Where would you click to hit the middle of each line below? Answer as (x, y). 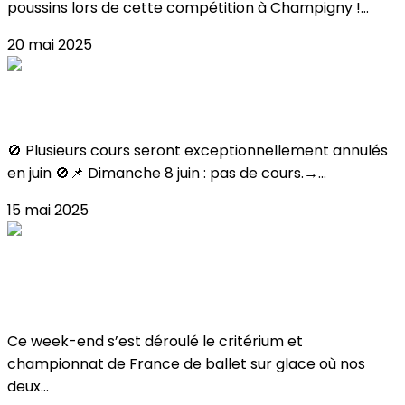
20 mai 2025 (50, 45)
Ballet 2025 (56, 300)
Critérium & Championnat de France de (179, 274)
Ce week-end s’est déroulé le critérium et (155, 342)
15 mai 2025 (48, 210)
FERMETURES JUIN (81, 109)
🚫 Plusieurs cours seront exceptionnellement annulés (198, 150)
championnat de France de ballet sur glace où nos (186, 364)
